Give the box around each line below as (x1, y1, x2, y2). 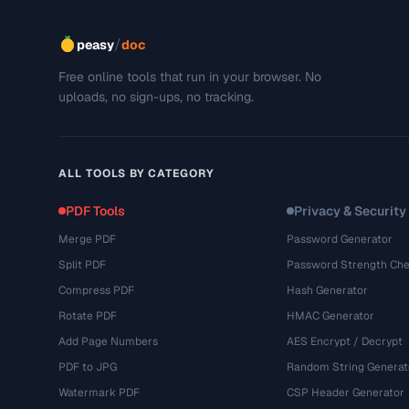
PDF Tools (66, 203, 125, 219)
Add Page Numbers (58, 334, 158, 349)
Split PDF (58, 257, 106, 272)
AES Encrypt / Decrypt (286, 334, 403, 349)
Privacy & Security (293, 203, 406, 219)
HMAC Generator (286, 309, 374, 323)
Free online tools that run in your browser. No (58, 68, 321, 85)
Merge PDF (58, 232, 116, 246)
